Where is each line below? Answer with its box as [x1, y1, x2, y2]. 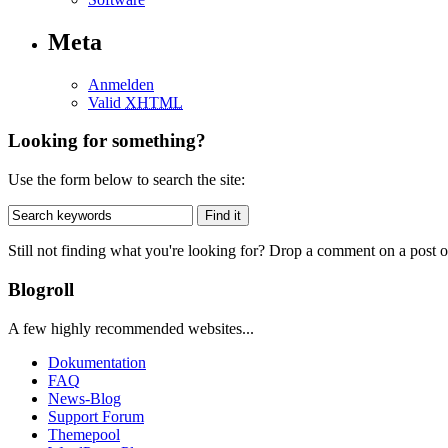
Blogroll [8, 278, 74, 300]
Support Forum [48, 407, 144, 425]
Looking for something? [8, 130, 206, 152]
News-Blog [48, 389, 121, 407]
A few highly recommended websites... [8, 319, 254, 337]
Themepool [48, 425, 120, 443]
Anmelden [88, 75, 154, 93]
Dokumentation [48, 353, 146, 371]
